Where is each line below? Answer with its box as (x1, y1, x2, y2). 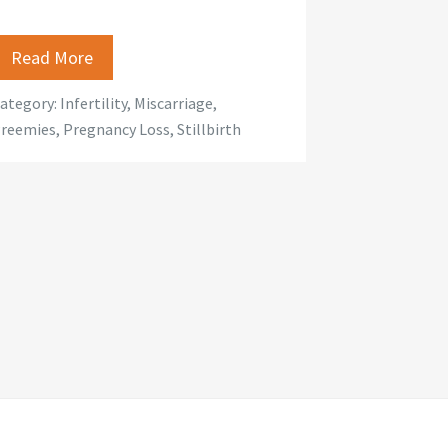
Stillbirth (176, 119, 241, 139)
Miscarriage (133, 93, 213, 113)
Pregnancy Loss (62, 119, 170, 139)
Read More (10, 46, 93, 69)
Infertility (59, 93, 127, 113)
